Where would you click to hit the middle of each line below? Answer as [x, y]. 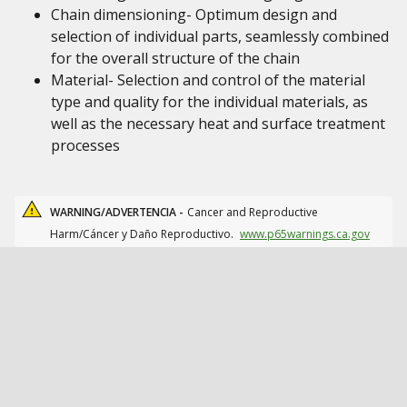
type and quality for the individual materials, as [209, 102]
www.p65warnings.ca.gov [305, 234]
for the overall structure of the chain [175, 58]
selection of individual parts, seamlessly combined [220, 36]
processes [85, 145]
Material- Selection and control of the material [208, 80]
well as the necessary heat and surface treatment [218, 124]
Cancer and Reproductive [253, 212]
